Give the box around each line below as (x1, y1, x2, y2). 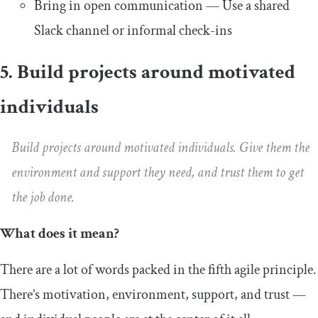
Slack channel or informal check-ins (34, 21, 232, 40)
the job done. (11, 188, 75, 207)
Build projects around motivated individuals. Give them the (11, 138, 309, 158)
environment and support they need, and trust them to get (11, 163, 304, 182)
